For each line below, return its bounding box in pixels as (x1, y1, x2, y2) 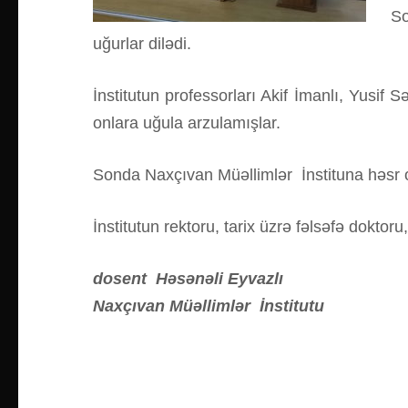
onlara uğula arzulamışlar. (93, 114, 280, 132)
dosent (93, 270, 151, 288)
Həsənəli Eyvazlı (156, 270, 283, 288)
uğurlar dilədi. (93, 35, 191, 53)
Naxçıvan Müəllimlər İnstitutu (93, 297, 324, 315)
